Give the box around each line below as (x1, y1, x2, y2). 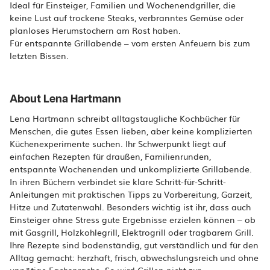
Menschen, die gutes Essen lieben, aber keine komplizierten (10, 125, 253, 137)
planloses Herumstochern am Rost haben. (10, 24, 181, 36)
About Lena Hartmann (10, 93, 121, 105)
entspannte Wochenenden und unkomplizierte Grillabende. (10, 163, 252, 175)
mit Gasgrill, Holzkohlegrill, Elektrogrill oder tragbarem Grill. (10, 226, 254, 238)
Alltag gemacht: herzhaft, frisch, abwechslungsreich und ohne (10, 251, 259, 263)
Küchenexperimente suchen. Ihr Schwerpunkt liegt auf (10, 137, 226, 149)
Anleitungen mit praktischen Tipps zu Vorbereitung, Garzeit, (10, 188, 252, 200)
